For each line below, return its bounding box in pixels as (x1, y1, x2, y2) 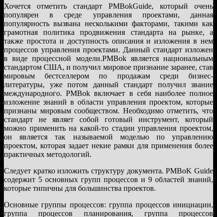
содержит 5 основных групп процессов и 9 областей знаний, (4, 175, 213, 184)
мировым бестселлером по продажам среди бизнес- (4, 71, 213, 80)
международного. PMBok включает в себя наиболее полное (4, 89, 213, 97)
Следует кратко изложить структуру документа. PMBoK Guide (4, 166, 213, 175)
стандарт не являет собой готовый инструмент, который (4, 115, 213, 124)
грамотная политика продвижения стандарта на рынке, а (4, 28, 213, 36)
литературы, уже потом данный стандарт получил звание (4, 80, 213, 89)
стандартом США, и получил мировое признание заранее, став (4, 62, 213, 71)
